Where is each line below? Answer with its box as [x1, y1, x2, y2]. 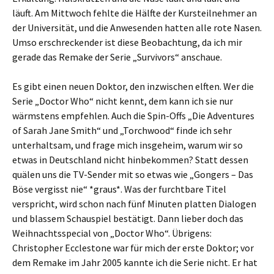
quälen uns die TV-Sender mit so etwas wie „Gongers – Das [12, 168, 253, 180]
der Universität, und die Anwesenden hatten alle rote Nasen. [12, 21, 262, 34]
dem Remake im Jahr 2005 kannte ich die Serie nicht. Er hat [12, 256, 257, 268]
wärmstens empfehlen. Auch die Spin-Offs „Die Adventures [12, 109, 254, 122]
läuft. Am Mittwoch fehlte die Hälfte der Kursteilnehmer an [12, 7, 257, 19]
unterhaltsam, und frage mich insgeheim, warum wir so [12, 139, 243, 151]
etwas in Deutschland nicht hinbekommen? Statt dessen [12, 154, 248, 166]
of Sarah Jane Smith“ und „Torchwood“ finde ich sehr [12, 124, 232, 136]
